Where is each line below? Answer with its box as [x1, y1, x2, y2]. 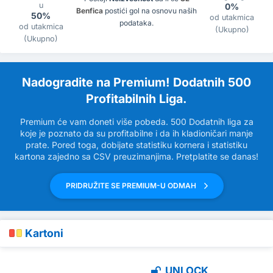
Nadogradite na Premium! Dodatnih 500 [22, 74, 251, 90]
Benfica [76, 6, 103, 16]
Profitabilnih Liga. [86, 91, 187, 106]
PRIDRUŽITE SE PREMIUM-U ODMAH [65, 180, 198, 190]
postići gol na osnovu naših [103, 6, 197, 16]
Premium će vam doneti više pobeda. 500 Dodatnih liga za [19, 116, 253, 127]
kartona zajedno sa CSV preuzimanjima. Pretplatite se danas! [15, 151, 258, 161]
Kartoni [25, 226, 63, 239]
